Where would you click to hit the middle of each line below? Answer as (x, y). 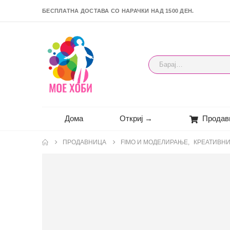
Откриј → (136, 118)
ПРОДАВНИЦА (84, 142)
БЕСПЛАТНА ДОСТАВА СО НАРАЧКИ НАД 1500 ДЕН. (118, 11)
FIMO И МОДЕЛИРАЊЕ (154, 142)
